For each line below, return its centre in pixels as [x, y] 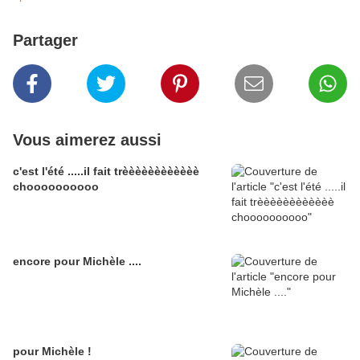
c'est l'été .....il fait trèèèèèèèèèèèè [106, 172]
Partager [45, 41]
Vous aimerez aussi [87, 140]
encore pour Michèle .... [77, 262]
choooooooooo [56, 187]
